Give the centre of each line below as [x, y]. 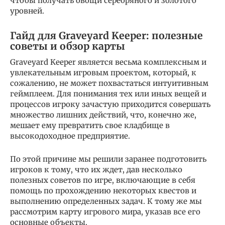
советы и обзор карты [68, 46]
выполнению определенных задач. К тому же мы [106, 201]
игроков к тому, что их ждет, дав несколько [96, 169]
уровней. [27, 11]
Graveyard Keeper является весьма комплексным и [108, 62]
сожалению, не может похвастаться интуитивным [109, 83]
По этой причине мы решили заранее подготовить [108, 159]
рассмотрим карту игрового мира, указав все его [105, 211]
